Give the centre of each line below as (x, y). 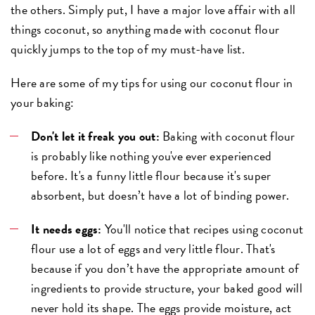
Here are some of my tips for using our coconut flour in (152, 83)
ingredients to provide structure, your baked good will (167, 288)
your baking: (43, 103)
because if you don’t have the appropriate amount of (165, 269)
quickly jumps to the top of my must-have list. (128, 49)
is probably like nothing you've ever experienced (152, 156)
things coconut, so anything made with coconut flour (145, 30)
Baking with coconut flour (227, 136)
